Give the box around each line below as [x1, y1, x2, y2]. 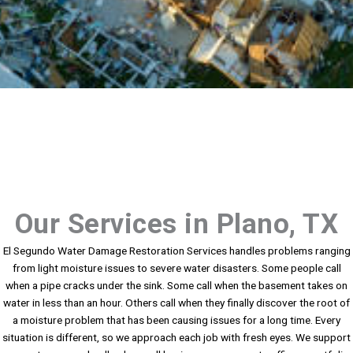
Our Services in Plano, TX [14, 208, 339, 241]
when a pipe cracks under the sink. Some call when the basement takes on [6, 279, 347, 292]
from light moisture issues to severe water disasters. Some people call [12, 262, 341, 275]
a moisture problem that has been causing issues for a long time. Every [13, 314, 340, 327]
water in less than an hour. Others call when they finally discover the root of [3, 296, 350, 310]
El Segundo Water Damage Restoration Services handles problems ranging [2, 244, 351, 258]
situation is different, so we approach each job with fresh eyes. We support [2, 331, 351, 344]
